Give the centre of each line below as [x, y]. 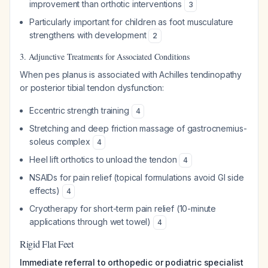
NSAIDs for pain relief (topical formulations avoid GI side [137, 177]
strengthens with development [89, 35]
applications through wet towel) [91, 222]
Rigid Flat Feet [47, 244]
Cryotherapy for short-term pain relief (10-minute [123, 208]
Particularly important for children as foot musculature [132, 22]
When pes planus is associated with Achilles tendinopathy [131, 74]
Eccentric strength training [80, 110]
